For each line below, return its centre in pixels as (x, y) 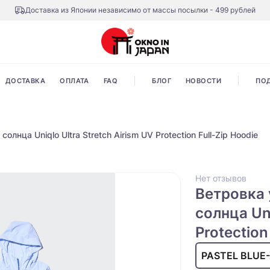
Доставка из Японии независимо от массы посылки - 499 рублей (140, 10)
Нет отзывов (221, 178)
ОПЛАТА (74, 81)
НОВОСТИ (203, 81)
